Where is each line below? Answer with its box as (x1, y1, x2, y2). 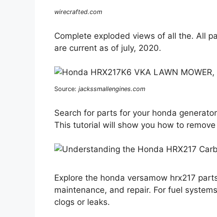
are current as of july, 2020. (54, 43, 161, 53)
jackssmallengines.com (78, 85, 145, 93)
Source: (54, 85, 78, 93)
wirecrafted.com (54, 8, 102, 16)
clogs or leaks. (54, 197, 110, 207)
